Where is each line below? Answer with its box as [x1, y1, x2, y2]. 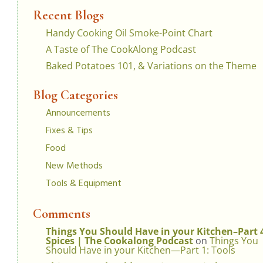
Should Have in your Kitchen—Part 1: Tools [46, 243, 235, 257]
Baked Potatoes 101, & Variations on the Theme [46, 59, 257, 72]
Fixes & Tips [46, 123, 93, 139]
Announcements [46, 105, 110, 121]
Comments [33, 205, 90, 221]
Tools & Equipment [46, 176, 122, 191]
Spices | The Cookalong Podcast [46, 234, 193, 247]
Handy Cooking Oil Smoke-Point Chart [46, 26, 213, 39]
